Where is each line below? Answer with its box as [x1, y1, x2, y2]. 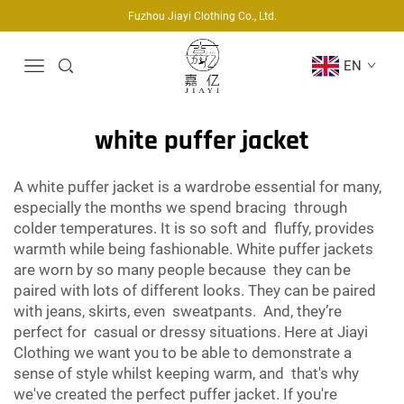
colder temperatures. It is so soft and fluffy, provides [14, 219, 374, 238]
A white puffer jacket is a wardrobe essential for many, [14, 178, 381, 197]
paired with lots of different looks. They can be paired [14, 281, 376, 300]
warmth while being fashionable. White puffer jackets [14, 240, 373, 259]
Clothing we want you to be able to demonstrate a [14, 344, 352, 363]
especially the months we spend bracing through [14, 198, 347, 217]
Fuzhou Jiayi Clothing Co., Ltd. [127, 9, 277, 23]
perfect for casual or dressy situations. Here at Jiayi [14, 323, 368, 342]
